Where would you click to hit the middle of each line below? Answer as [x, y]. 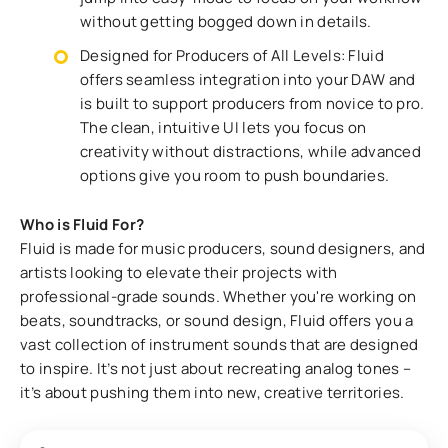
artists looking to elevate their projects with [179, 272]
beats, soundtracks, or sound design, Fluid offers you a [217, 320]
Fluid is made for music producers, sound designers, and [223, 248]
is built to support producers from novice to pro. [252, 103]
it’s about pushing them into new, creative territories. [212, 392]
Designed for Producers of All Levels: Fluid [232, 55]
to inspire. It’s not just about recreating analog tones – [216, 368]
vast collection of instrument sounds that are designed [219, 344]
